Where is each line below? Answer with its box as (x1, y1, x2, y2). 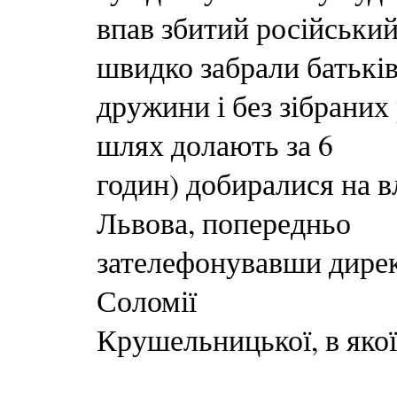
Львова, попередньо (97, 203, 351, 242)
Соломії (97, 281, 197, 320)
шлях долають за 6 (97, 125, 333, 164)
